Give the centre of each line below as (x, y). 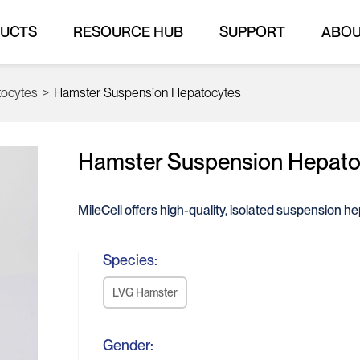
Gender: (129, 345)
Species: (131, 260)
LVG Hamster (145, 292)
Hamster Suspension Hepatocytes (147, 93)
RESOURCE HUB (128, 32)
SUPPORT (252, 32)
